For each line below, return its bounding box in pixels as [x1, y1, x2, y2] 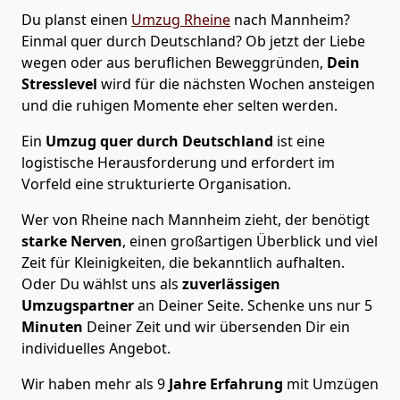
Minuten [21, 316, 87, 337]
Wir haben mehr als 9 [21, 373, 165, 394]
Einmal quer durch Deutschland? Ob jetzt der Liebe [21, 30, 365, 51]
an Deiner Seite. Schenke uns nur [134, 295, 364, 315]
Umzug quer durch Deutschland [46, 130, 273, 151]
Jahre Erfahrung [165, 373, 283, 394]
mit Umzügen [283, 373, 379, 394]
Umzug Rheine [131, 9, 230, 29]
